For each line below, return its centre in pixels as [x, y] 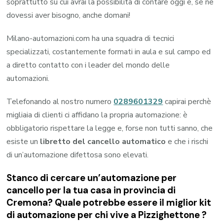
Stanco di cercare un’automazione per [92, 178]
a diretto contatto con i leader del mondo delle [88, 65]
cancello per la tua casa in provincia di [91, 190]
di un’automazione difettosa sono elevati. [78, 155]
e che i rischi [187, 142]
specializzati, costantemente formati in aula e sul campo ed [109, 52]
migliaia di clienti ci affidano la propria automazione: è [97, 115]
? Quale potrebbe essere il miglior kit [130, 203]
